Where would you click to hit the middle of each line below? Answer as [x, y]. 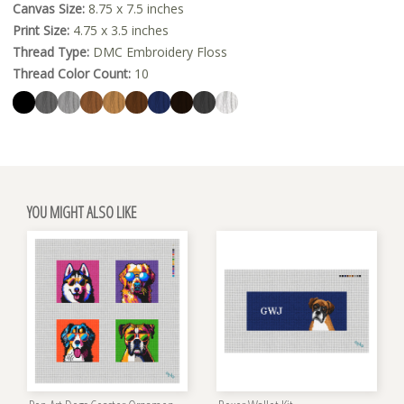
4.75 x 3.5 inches [119, 30]
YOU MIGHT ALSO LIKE [82, 211]
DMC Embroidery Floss [158, 51]
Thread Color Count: [72, 73]
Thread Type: [51, 51]
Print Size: [41, 30]
